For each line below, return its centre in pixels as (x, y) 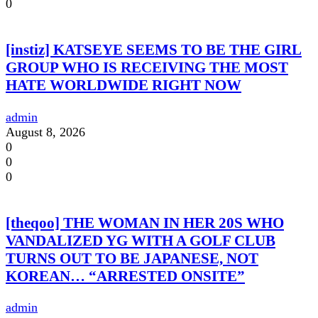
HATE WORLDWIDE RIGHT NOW (124, 86)
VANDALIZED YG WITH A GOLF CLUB (141, 240)
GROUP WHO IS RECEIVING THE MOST (147, 68)
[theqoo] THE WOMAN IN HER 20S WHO (145, 223)
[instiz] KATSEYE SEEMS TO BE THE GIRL (154, 50)
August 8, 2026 (45, 132)
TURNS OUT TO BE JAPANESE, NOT (132, 258)
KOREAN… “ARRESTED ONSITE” (125, 276)
